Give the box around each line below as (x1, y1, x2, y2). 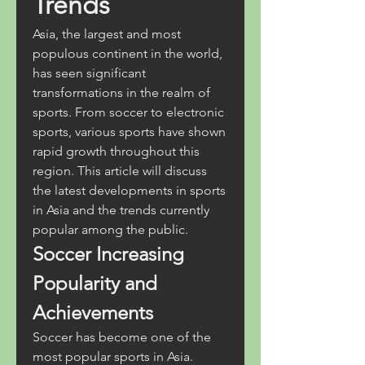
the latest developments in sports (33, 182, 226, 198)
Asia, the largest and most (33, 26, 181, 42)
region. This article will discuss (33, 163, 207, 178)
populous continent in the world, (33, 46, 222, 61)
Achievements (33, 301, 153, 324)
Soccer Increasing (33, 242, 184, 266)
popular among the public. (33, 222, 188, 237)
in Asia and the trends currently (33, 202, 209, 218)
